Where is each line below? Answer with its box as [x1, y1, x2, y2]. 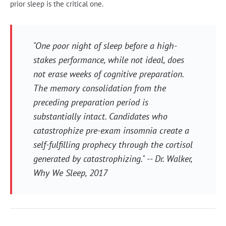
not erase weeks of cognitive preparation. [33, 68, 184, 80]
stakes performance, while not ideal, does [33, 53, 184, 66]
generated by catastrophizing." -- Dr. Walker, [33, 152, 192, 164]
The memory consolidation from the [33, 82, 166, 94]
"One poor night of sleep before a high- [33, 39, 177, 51]
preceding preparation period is [33, 96, 148, 108]
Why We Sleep [33, 166, 85, 179]
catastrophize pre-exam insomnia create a [33, 124, 189, 136]
